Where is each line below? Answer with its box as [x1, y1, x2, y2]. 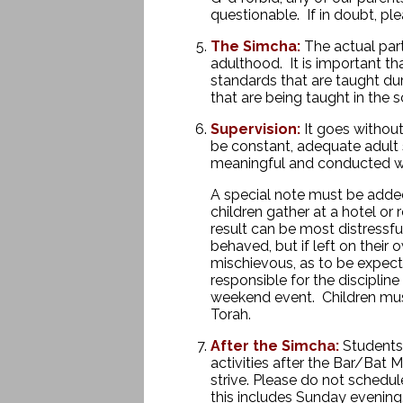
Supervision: [210, 121, 300, 138]
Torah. [210, 306, 251, 323]
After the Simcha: [210, 337, 339, 354]
